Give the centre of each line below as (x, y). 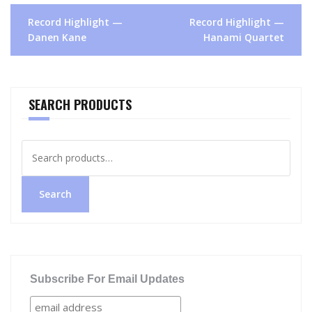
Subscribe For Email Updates (107, 279)
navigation (44, 28)
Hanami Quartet (244, 37)
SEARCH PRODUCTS (80, 104)
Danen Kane (57, 37)
